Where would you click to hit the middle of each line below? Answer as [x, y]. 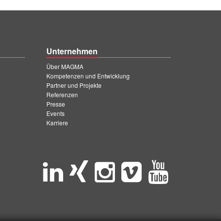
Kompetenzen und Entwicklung [88, 76]
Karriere [57, 123]
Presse [56, 104]
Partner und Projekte [74, 85]
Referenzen [62, 94]
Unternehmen [72, 51]
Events [55, 113]
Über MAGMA [65, 66]
